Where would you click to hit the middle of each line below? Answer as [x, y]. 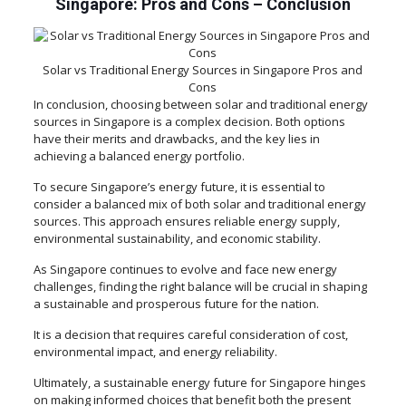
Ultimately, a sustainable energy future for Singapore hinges [199, 382]
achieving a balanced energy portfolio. [139, 156]
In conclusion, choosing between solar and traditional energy [200, 104]
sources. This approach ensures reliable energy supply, [186, 221]
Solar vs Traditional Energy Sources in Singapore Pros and [203, 70]
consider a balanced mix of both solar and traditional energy [199, 204]
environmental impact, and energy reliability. [155, 352]
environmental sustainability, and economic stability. [177, 238]
